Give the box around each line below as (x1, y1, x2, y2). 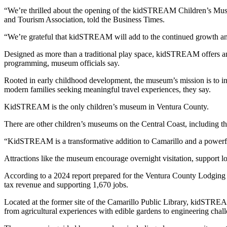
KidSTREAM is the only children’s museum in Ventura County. (4, 102, 209, 111)
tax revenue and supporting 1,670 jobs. (4, 180, 128, 189)
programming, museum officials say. (4, 58, 122, 67)
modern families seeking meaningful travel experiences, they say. (4, 85, 211, 94)
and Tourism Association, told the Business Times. (4, 15, 165, 24)
